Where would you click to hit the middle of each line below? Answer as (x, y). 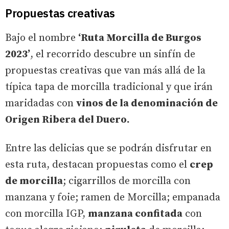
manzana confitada (135, 214)
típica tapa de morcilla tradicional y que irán (109, 87)
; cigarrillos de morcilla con (127, 181)
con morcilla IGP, (47, 214)
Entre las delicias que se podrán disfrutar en (108, 149)
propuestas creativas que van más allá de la (105, 71)
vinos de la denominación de (147, 104)
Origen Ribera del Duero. (67, 120)
